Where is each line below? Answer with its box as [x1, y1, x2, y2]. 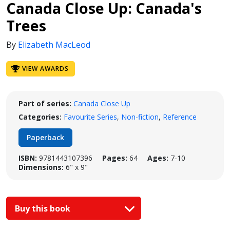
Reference [163, 112, 197, 122]
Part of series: [18, 99, 71, 108]
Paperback [27, 132, 64, 142]
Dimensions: [18, 162, 64, 172]
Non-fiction [121, 112, 159, 122]
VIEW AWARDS [22, 64, 69, 73]
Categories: [18, 112, 62, 122]
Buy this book [15, 202, 72, 214]
